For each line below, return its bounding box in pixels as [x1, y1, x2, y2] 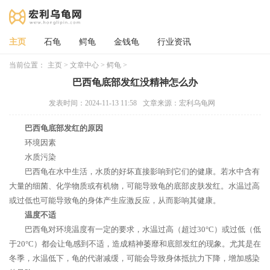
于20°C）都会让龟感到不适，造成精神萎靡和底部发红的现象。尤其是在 [9, 239, 261, 248]
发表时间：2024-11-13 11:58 [49, 99, 137, 107]
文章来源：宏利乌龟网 [143, 99, 215, 107]
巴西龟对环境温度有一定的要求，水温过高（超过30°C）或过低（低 [25, 225, 261, 234]
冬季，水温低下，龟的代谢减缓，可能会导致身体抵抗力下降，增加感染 [9, 254, 260, 263]
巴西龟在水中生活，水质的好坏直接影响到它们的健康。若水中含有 [25, 167, 260, 176]
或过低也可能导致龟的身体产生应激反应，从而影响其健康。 [9, 196, 221, 205]
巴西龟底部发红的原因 [25, 124, 103, 133]
